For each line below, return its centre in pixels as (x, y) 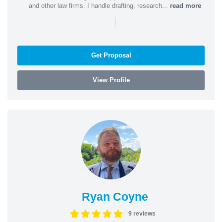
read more (185, 5)
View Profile (111, 80)
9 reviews (142, 214)
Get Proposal (111, 55)
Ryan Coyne (115, 196)
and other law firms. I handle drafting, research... (99, 5)
